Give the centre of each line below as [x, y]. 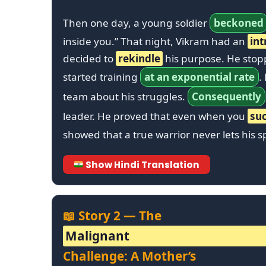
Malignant [97, 235]
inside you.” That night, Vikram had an [155, 41]
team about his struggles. [125, 96]
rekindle [139, 58]
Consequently [227, 96]
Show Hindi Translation [142, 164]
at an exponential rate [199, 77]
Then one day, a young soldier [136, 23]
